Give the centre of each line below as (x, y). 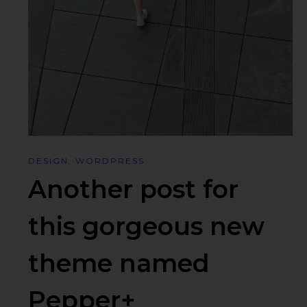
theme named (119, 263)
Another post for (134, 189)
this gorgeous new (147, 226)
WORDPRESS (110, 160)
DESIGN (49, 160)
